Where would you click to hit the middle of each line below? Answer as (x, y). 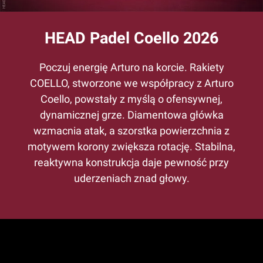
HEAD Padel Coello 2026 (131, 38)
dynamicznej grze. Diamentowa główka (131, 115)
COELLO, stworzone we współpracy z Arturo (131, 83)
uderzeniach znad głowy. (131, 178)
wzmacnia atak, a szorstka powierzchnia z (131, 131)
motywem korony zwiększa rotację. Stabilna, (131, 146)
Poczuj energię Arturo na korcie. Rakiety (131, 67)
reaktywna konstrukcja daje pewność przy (131, 162)
